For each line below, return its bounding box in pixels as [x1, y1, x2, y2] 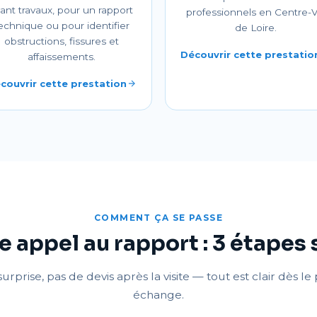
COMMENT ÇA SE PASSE [93, 212, 224, 223]
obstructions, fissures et [4, 35, 119, 47]
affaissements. [27, 51, 96, 62]
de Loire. [234, 22, 277, 33]
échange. [133, 288, 184, 301]
